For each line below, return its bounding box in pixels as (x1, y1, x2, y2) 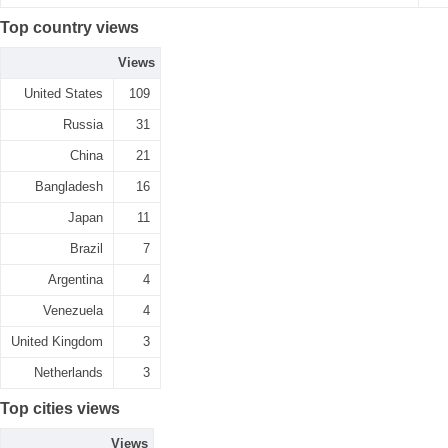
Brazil (70, 241, 103, 256)
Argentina (48, 272, 103, 287)
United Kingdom (11, 334, 103, 349)
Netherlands (34, 365, 103, 380)
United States (24, 86, 103, 101)
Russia (63, 117, 103, 132)
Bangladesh (35, 179, 103, 194)
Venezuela (43, 303, 103, 318)
